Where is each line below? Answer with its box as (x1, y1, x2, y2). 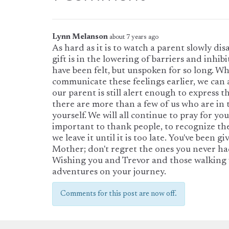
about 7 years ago (109, 34, 158, 40)
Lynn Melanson (52, 33, 108, 41)
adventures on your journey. (52, 167, 166, 177)
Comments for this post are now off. (60, 190, 177, 198)
